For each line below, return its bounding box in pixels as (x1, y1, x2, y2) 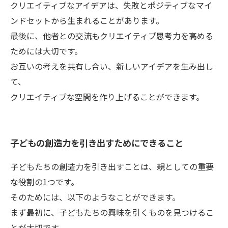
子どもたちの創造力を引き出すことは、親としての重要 (10, 160, 214, 173)
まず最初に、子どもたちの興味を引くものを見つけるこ (10, 206, 214, 218)
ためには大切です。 (10, 45, 82, 57)
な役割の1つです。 (10, 176, 79, 188)
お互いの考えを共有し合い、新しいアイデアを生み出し (10, 60, 213, 72)
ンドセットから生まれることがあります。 (10, 14, 164, 26)
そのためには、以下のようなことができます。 (10, 191, 180, 203)
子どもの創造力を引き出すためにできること (10, 136, 183, 149)
